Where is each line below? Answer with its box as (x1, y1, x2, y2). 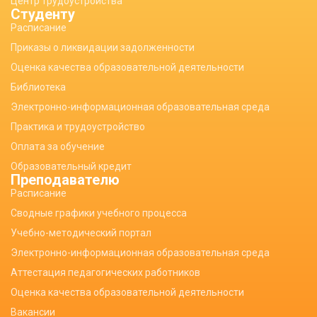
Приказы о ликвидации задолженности (11, 42, 195, 53)
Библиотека (11, 81, 66, 93)
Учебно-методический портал (11, 227, 151, 238)
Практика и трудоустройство (11, 121, 145, 132)
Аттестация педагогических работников (11, 267, 200, 278)
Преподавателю (11, 171, 120, 188)
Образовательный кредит (11, 161, 132, 172)
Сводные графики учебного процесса (11, 207, 187, 219)
